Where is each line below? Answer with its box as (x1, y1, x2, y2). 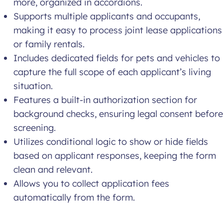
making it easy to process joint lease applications (13, 24, 222, 36)
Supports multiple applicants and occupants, (13, 10, 200, 22)
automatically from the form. (13, 192, 135, 204)
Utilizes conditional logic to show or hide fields (13, 136, 208, 148)
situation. (13, 80, 53, 92)
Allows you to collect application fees (13, 178, 169, 190)
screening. (13, 122, 56, 134)
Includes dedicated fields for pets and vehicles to (13, 52, 220, 64)
